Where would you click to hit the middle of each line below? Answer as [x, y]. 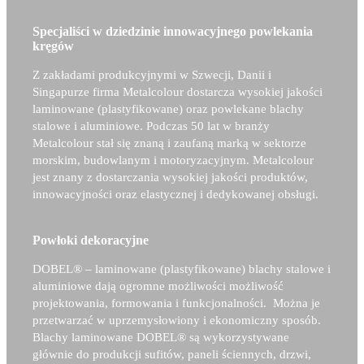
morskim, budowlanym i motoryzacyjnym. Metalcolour [173, 160]
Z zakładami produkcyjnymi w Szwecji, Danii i [152, 75]
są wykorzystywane [240, 338]
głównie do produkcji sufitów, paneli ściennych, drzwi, [172, 355]
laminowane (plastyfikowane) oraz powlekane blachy [169, 109]
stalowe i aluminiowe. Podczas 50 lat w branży [152, 126]
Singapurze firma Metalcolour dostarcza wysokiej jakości [178, 92]
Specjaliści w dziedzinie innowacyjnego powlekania [173, 32]
